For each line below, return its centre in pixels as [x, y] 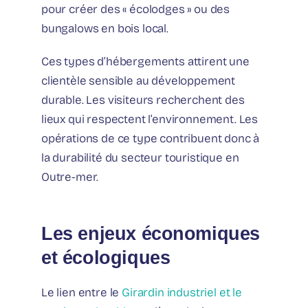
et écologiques [106, 257]
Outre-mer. [70, 177]
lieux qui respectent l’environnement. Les [150, 119]
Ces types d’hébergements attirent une [145, 61]
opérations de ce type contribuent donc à [151, 138]
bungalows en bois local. [105, 28]
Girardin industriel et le [182, 292]
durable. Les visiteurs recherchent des [143, 100]
